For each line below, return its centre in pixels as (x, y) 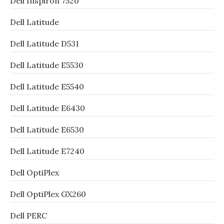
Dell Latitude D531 (44, 43)
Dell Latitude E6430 (47, 108)
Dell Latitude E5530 (47, 65)
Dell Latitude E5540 (47, 86)
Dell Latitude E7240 (47, 151)
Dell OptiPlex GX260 (48, 194)
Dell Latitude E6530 (47, 129)
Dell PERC (28, 215)
